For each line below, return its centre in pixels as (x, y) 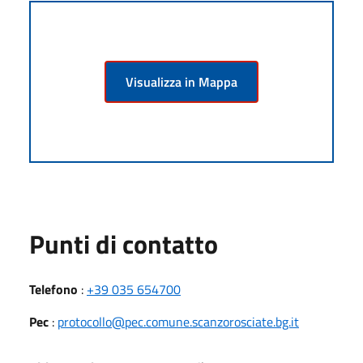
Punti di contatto (124, 243)
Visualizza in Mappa (181, 81)
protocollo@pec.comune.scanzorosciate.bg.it (178, 321)
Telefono (53, 289)
